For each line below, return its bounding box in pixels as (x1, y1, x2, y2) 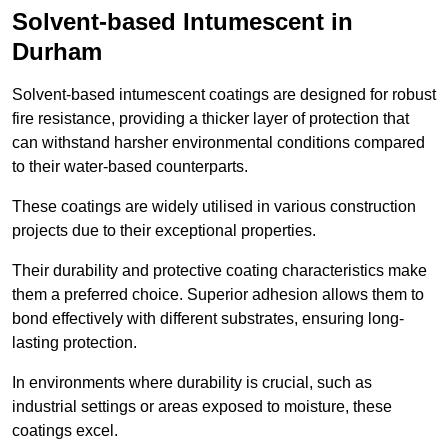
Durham (12, 38, 102, 66)
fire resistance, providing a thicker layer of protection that (12, 110, 409, 128)
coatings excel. (12, 422, 118, 440)
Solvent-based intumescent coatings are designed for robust (12, 86, 436, 104)
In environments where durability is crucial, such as (12, 374, 372, 392)
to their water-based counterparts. (12, 158, 248, 176)
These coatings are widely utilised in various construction (12, 198, 416, 216)
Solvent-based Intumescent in (12, 8, 353, 36)
